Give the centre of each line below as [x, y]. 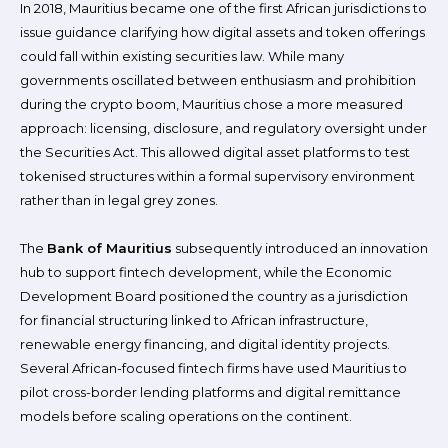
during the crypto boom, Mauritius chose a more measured [211, 104]
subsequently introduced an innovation [300, 248]
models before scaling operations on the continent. [186, 416]
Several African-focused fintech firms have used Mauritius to [213, 368]
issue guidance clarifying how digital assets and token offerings [222, 32]
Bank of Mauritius [109, 248]
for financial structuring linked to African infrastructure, [194, 320]
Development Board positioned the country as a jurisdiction [214, 296]
